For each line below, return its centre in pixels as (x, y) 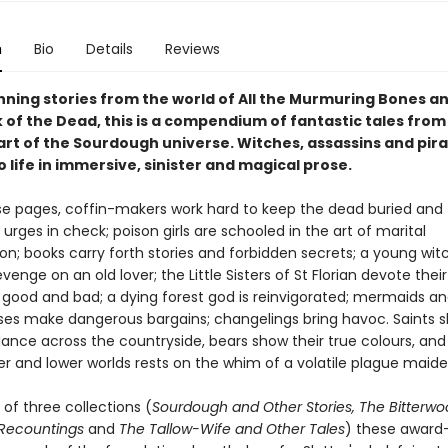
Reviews (192, 49)
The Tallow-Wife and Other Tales (231, 429)
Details (109, 49)
